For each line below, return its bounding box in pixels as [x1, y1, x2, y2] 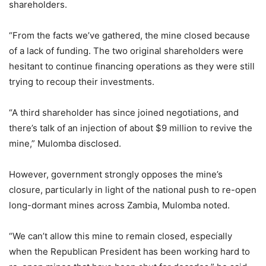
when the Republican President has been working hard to [9, 245, 250, 257]
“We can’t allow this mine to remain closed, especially [9, 230, 232, 242]
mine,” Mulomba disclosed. [9, 137, 121, 149]
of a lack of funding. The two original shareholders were [9, 45, 243, 56]
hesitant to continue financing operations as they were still [9, 60, 255, 72]
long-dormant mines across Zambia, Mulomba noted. [9, 199, 230, 211]
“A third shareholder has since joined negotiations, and [9, 106, 239, 118]
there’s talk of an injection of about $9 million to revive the [9, 122, 252, 134]
